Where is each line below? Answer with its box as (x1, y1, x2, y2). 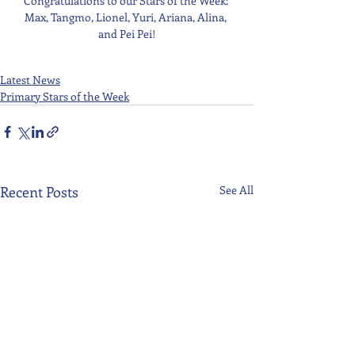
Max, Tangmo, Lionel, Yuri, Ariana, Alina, (25, 10, 229, 25)
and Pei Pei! (98, 26, 155, 42)
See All (219, 182, 254, 198)
